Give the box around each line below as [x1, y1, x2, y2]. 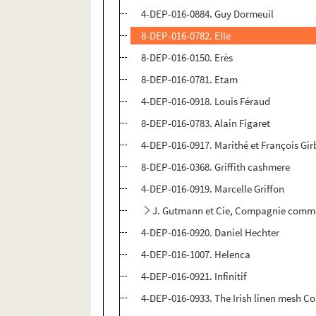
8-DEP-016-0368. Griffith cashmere [141, 160, 291, 174]
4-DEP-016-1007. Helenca [141, 248, 251, 262]
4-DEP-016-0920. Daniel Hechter [141, 226, 280, 240]
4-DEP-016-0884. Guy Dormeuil [141, 7, 274, 21]
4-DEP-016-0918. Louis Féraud [141, 95, 271, 109]
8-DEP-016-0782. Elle [141, 29, 231, 43]
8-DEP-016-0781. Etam [141, 73, 238, 87]
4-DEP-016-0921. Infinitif [141, 269, 247, 284]
